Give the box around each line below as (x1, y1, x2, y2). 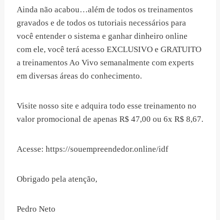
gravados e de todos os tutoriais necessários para (17, 18, 186, 28)
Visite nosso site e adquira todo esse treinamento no (17, 101, 196, 111)
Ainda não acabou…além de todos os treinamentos (17, 5, 193, 15)
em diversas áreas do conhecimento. (17, 71, 142, 81)
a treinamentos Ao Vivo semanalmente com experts (17, 58, 194, 68)
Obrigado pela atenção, (17, 174, 97, 184)
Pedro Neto (17, 204, 55, 214)
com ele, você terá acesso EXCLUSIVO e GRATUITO (17, 45, 201, 55)
